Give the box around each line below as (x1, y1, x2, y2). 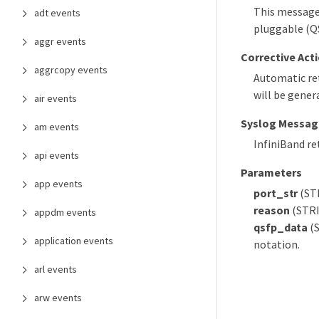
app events (34, 177, 83, 190)
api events (34, 149, 79, 162)
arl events (34, 263, 77, 276)
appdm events (34, 206, 96, 219)
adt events (34, 6, 80, 19)
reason (253, 203, 290, 218)
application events (34, 234, 113, 247)
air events (34, 92, 77, 105)
